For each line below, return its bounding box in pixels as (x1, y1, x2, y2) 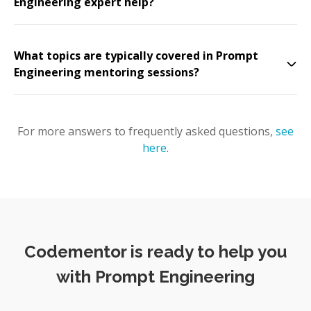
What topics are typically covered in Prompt (14, 48, 258, 63)
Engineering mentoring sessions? (14, 65, 199, 80)
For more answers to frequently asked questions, (17, 124, 273, 139)
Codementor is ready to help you (24, 242, 287, 262)
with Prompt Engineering (56, 267, 255, 287)
